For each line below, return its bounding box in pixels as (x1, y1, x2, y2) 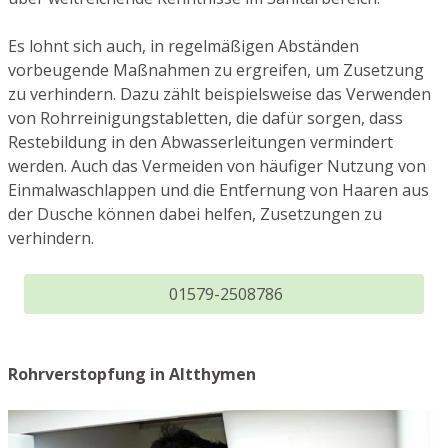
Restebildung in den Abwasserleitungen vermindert (8, 131, 393, 154)
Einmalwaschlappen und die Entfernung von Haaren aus (8, 179, 429, 202)
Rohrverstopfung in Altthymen (8, 363, 256, 386)
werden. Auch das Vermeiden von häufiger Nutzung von (8, 155, 426, 178)
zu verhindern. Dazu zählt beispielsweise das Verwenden (8, 83, 431, 106)
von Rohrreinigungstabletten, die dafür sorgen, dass (8, 107, 403, 130)
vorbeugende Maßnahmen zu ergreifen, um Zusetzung (8, 59, 424, 82)
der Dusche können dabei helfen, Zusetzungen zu (8, 203, 382, 226)
